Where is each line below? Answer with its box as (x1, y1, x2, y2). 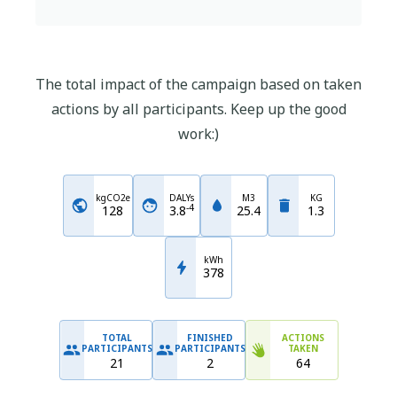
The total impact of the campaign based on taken (35, 74, 362, 94)
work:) (178, 124, 219, 144)
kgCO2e (95, 191, 130, 204)
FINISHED (187, 331, 233, 344)
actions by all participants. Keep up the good (51, 99, 346, 119)
